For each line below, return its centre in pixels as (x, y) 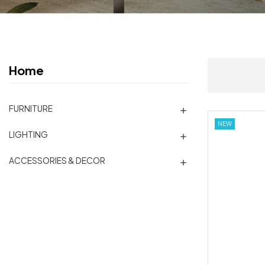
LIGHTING (28, 134)
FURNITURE (31, 108)
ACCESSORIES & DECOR (57, 160)
